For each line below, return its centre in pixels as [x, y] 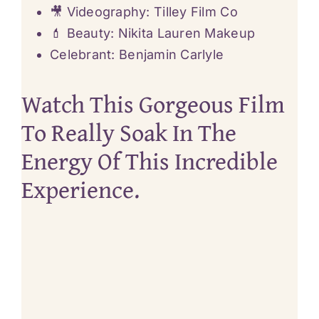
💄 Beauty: [84, 33]
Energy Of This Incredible [149, 160]
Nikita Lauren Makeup [187, 33]
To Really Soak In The [129, 132]
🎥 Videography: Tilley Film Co [143, 11]
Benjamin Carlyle [171, 54]
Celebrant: [84, 54]
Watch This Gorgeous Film [153, 103]
